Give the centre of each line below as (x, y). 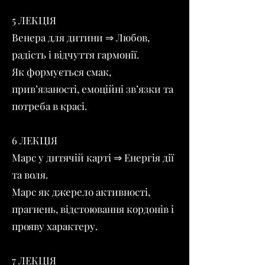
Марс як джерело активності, (81, 192)
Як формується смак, (62, 72)
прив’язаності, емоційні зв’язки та (93, 89)
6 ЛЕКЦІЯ (35, 140)
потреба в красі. (49, 106)
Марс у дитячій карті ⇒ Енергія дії (93, 157)
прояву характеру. (55, 226)
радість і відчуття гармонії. (75, 54)
